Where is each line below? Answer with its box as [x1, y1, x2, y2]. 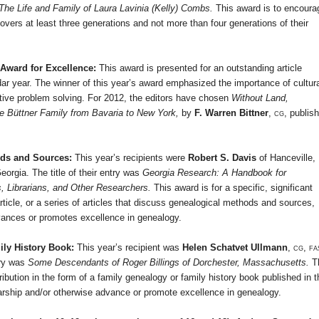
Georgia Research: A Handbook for [142, 167, 286, 179]
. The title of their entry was [26, 167, 142, 179]
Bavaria [92, 108, 123, 119]
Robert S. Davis [188, 152, 256, 164]
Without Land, [231, 93, 288, 104]
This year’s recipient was [77, 242, 182, 253]
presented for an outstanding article [154, 63, 302, 74]
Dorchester [193, 257, 237, 268]
